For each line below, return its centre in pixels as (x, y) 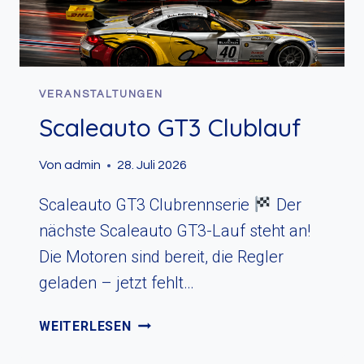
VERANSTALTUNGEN (101, 95)
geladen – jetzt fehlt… (117, 283)
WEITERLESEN (85, 327)
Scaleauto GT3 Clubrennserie (146, 205)
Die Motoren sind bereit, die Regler (161, 257)
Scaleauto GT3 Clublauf (170, 128)
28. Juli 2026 (152, 165)
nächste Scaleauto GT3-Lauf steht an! (175, 231)
